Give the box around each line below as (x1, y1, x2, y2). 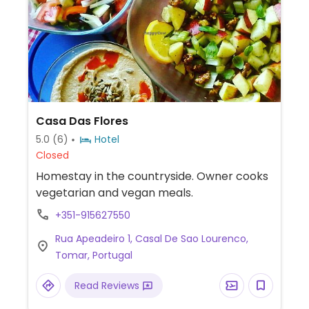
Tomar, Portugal (54, 248, 132, 262)
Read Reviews (74, 279, 142, 292)
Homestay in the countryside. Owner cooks (35, 168, 268, 184)
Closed (35, 148, 69, 162)
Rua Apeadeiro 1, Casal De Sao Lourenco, (54, 232, 248, 246)
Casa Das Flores (35, 113, 128, 129)
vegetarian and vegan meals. (35, 185, 193, 201)
